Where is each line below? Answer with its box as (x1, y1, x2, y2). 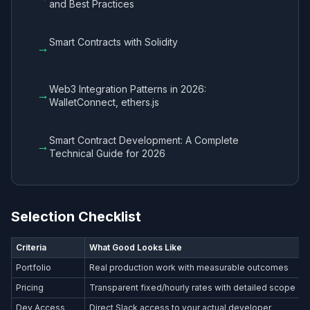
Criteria (16, 241, 47, 253)
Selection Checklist (11, 208, 141, 225)
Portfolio (16, 262, 52, 273)
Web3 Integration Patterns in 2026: (49, 82, 206, 95)
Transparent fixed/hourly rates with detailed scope (89, 282, 296, 293)
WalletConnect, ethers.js (49, 95, 159, 108)
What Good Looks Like (89, 241, 183, 253)
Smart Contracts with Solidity (49, 35, 178, 48)
